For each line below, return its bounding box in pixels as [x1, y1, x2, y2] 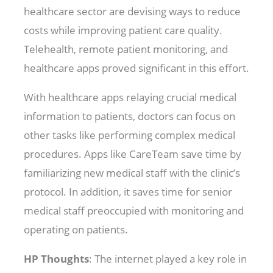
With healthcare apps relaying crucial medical [24, 90, 237, 104]
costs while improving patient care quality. [24, 23, 223, 37]
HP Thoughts [24, 251, 90, 266]
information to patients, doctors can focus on [24, 108, 236, 123]
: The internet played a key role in [89, 251, 247, 266]
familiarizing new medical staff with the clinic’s [24, 165, 241, 180]
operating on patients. [24, 222, 131, 236]
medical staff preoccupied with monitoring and [24, 203, 244, 218]
